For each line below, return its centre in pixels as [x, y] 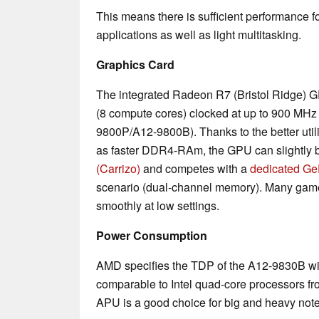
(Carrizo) [118, 168]
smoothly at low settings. [159, 205]
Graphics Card [135, 64]
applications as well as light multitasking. [199, 34]
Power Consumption [152, 235]
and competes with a [195, 168]
